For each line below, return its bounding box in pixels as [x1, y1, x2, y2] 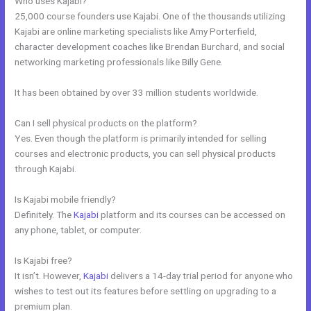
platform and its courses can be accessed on [99, 208, 286, 220]
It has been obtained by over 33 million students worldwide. [15, 87, 259, 99]
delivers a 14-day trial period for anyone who [108, 269, 294, 281]
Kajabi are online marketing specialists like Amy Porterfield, [15, 26, 258, 37]
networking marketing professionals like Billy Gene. [15, 56, 224, 68]
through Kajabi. [15, 162, 77, 174]
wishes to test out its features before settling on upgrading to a [15, 285, 277, 296]
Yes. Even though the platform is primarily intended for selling [15, 132, 267, 144]
